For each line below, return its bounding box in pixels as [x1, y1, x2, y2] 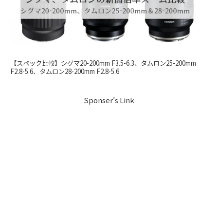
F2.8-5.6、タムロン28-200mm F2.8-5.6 [10, 66, 119, 76]
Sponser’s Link [84, 94, 134, 105]
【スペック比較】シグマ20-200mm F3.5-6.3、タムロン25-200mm [10, 58, 196, 68]
